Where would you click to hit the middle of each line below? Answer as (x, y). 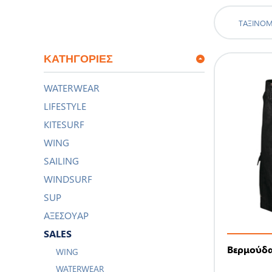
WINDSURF (68, 179)
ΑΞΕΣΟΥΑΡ (66, 216)
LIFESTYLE (65, 106)
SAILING (61, 161)
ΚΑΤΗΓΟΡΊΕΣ (78, 59)
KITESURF (64, 124)
